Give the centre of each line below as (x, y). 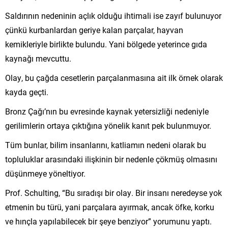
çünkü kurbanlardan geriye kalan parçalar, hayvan (94, 30)
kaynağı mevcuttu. (38, 58)
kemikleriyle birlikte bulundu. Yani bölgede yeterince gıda (106, 44)
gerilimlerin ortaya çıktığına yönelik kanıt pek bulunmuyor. (108, 125)
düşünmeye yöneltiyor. (45, 173)
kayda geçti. (27, 92)
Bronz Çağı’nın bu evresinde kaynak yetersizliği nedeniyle (107, 111)
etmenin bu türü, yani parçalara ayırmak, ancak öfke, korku (110, 207)
